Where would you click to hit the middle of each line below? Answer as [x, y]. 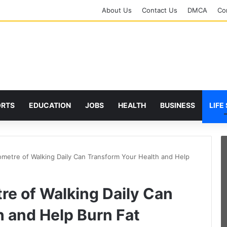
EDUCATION [50, 105]
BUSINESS [178, 105]
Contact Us [160, 10]
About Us [117, 10]
